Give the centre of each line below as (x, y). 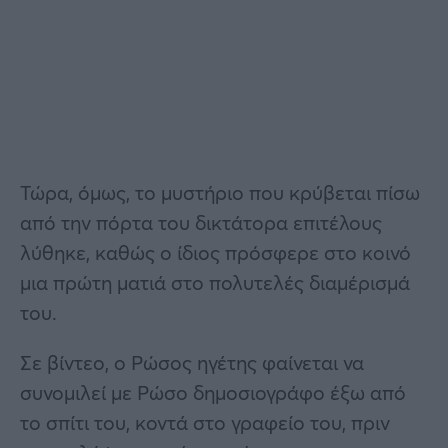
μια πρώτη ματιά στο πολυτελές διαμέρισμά (215, 282)
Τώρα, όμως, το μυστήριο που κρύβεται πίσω (220, 192)
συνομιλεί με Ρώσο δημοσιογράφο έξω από (213, 392)
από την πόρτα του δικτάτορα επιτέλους (201, 222)
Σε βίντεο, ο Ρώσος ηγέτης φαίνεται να (192, 362)
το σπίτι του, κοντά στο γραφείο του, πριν (205, 422)
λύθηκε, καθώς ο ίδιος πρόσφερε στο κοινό (215, 252)
